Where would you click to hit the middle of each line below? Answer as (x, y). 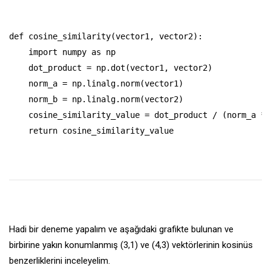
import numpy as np (62, 52)
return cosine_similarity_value (91, 130)
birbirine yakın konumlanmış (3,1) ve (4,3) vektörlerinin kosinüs (131, 245)
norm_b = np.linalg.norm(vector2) (96, 99)
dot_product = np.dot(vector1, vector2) (111, 67)
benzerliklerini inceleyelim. (60, 260)
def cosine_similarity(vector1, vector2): (106, 36)
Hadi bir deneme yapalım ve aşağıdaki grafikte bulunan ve (121, 229)
